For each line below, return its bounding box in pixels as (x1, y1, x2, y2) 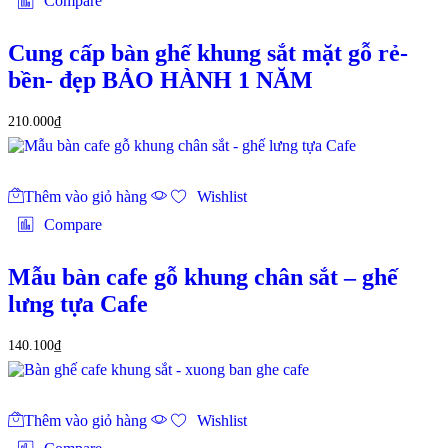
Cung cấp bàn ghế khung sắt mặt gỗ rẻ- (8, 40, 408, 67)
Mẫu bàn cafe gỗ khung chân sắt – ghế (8, 263, 398, 290)
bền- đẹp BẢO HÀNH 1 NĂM (8, 67, 313, 94)
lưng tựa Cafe (8, 290, 148, 317)
